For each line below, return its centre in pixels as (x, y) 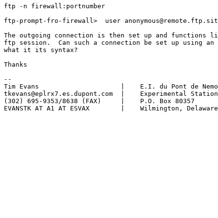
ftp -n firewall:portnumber (54, 6)
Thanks (16, 65)
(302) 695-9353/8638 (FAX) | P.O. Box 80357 (99, 101)
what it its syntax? (41, 50)
